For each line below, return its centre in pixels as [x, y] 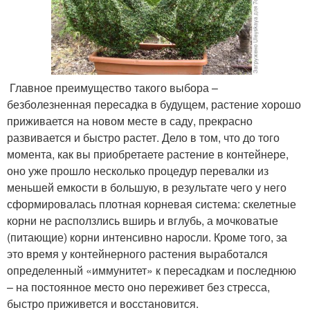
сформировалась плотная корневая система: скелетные [152, 204]
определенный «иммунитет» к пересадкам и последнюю [152, 270]
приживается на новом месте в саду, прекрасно [130, 121]
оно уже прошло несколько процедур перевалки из [138, 171]
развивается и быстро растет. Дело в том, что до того [143, 137]
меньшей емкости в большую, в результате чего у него [147, 187]
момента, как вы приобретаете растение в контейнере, [148, 154]
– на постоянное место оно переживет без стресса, [138, 287]
